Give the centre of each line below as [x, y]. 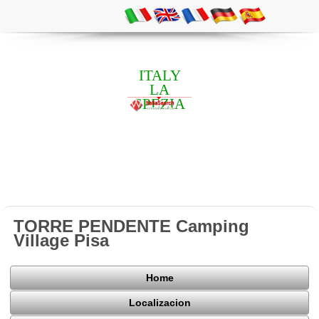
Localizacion [159, 303]
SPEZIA [159, 104]
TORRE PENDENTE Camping [132, 226]
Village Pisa [62, 240]
